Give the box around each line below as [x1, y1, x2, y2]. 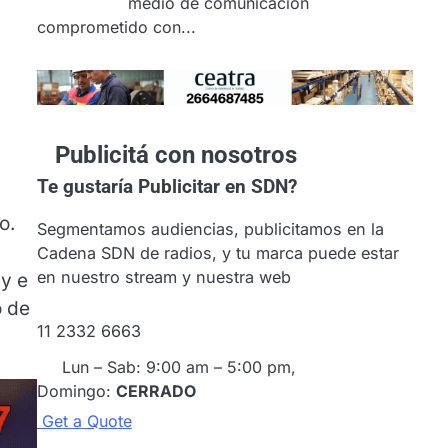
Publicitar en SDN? [132, 175, 297, 198]
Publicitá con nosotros [54, 140, 297, 169]
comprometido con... [36, 16, 196, 37]
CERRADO [115, 381, 196, 402]
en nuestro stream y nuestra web [36, 266, 291, 287]
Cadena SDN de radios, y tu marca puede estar [36, 242, 399, 263]
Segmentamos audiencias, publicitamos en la [36, 218, 384, 239]
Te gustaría [36, 175, 133, 198]
